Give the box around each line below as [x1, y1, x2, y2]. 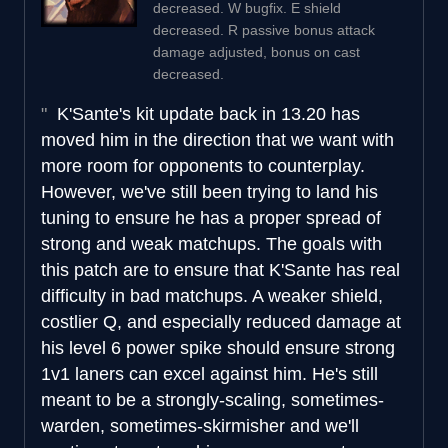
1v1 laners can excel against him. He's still [41, 363, 378, 384]
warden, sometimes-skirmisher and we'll [41, 415, 359, 436]
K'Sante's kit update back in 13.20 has [52, 103, 360, 124]
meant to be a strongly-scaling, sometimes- [41, 389, 384, 410]
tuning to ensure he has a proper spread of [41, 207, 381, 228]
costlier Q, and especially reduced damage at [41, 311, 401, 332]
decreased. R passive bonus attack [153, 21, 375, 38]
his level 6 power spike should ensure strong [41, 337, 395, 358]
